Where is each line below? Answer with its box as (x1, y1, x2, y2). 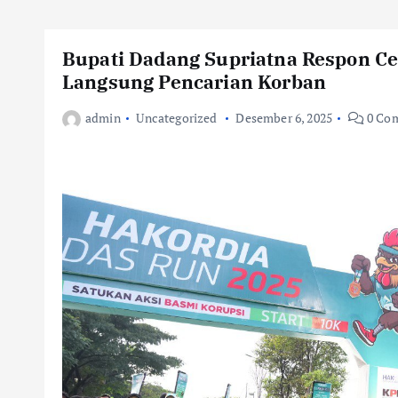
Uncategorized (136, 109, 218, 127)
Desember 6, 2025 (235, 109, 332, 127)
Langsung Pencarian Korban (62, 69, 327, 95)
